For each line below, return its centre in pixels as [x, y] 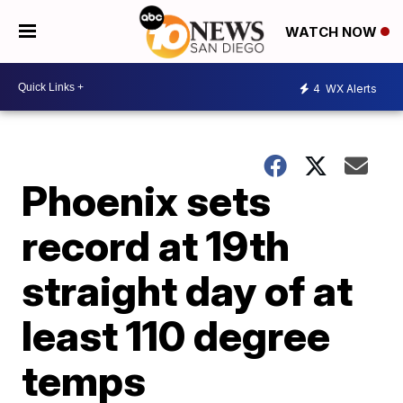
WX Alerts [350, 88]
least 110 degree [176, 336]
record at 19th [156, 246]
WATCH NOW [333, 32]
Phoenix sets [147, 201]
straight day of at [188, 291]
